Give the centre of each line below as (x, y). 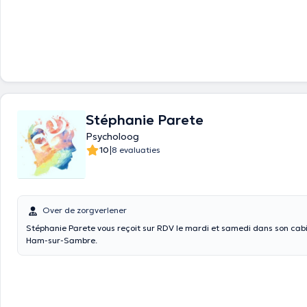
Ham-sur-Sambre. (62, 240)
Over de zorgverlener (85, 210)
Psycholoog (112, 136)
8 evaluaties (136, 150)
